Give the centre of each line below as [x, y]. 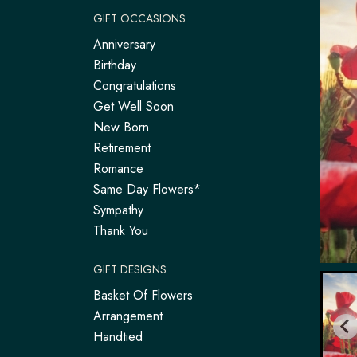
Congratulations [135, 86]
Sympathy [118, 210]
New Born [121, 127]
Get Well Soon [133, 106]
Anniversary [124, 44]
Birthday [115, 65]
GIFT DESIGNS [130, 269]
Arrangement [128, 316]
